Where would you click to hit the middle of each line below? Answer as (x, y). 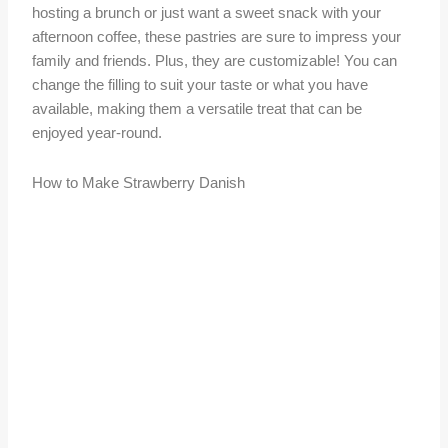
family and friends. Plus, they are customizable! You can (215, 61)
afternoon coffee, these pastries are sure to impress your (217, 37)
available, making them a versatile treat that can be (197, 109)
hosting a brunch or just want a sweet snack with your (207, 13)
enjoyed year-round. (97, 133)
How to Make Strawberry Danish (139, 182)
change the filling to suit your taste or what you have (200, 85)
